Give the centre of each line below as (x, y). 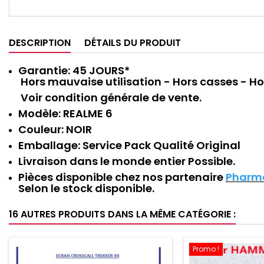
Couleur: (41, 129)
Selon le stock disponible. (86, 188)
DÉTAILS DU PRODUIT (133, 43)
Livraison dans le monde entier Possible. (127, 161)
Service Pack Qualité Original (163, 145)
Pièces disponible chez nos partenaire (122, 177)
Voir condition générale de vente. (110, 98)
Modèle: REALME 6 (65, 113)
